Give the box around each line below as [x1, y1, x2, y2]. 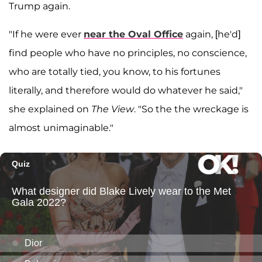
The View [91, 104, 134, 115]
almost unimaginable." [9, 122, 113, 134]
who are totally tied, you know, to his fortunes [9, 66, 220, 78]
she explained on [9, 104, 91, 115]
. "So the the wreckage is [134, 104, 249, 115]
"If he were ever [9, 29, 84, 40]
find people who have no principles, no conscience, [9, 47, 247, 59]
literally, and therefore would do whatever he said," [9, 85, 243, 96]
